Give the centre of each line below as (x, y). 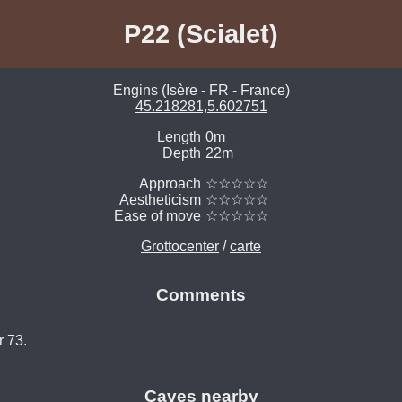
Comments (201, 295)
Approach (170, 184)
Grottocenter (180, 247)
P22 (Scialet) (201, 34)
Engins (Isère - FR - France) (201, 91)
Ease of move (157, 216)
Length (179, 137)
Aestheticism (160, 200)
